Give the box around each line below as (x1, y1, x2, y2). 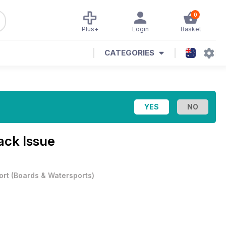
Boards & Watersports (14, 171, 92, 180)
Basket (180, 25, 201, 33)
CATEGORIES (104, 48, 154, 58)
